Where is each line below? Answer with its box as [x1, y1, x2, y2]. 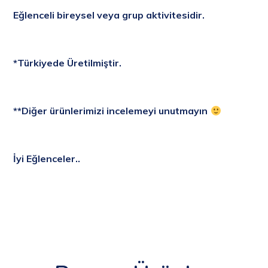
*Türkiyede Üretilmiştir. [13, 57, 122, 69]
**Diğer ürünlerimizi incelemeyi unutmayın [13, 105, 211, 117]
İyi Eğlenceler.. [13, 153, 81, 165]
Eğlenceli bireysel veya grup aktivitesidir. [13, 9, 205, 22]
